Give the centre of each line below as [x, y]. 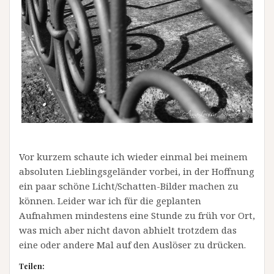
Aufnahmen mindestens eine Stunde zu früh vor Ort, [137, 215]
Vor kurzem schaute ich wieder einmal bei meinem [133, 156]
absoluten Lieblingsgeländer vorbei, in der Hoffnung [137, 171]
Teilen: [32, 266]
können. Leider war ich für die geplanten [110, 200]
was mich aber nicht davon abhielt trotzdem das [128, 230]
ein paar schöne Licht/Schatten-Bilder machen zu [129, 186]
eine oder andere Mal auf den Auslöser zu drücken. [132, 244]
